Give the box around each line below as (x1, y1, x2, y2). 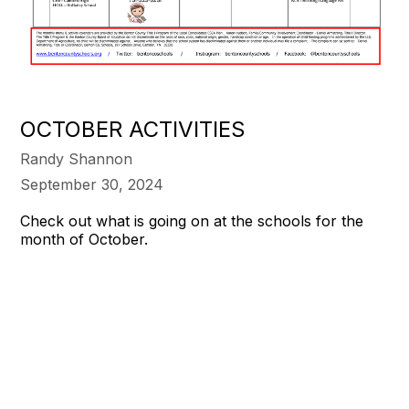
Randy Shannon (20, 149, 133, 168)
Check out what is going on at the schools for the (20, 211, 364, 230)
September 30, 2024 (20, 174, 164, 194)
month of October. (20, 229, 149, 248)
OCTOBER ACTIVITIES (20, 115, 246, 142)
